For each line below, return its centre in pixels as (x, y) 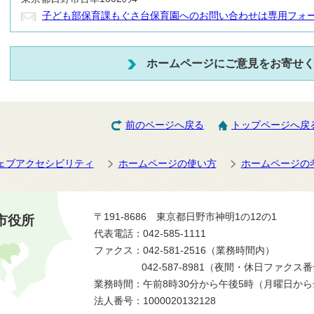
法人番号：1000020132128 (155, 301)
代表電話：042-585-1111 (150, 233)
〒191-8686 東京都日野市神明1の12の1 (185, 217)
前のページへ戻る (165, 125)
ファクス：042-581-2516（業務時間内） (184, 250)
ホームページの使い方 (167, 163)
